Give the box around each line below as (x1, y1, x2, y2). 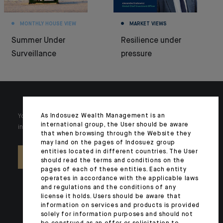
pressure (121, 50, 152, 58)
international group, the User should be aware (40, 122, 189, 128)
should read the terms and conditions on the (40, 158, 185, 164)
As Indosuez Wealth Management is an (40, 113, 165, 119)
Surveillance (11, 50, 56, 58)
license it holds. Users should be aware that (40, 194, 181, 200)
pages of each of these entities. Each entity (40, 167, 187, 173)
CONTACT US (98, 154, 148, 160)
